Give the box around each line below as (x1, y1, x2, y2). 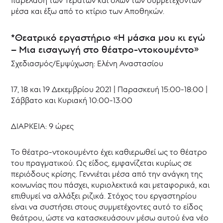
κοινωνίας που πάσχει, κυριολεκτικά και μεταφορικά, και (11, 180, 210, 190)
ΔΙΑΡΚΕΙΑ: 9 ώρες (11, 121, 74, 131)
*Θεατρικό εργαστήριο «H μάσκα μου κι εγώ (11, 31, 206, 43)
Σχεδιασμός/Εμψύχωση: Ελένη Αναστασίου (11, 58, 164, 69)
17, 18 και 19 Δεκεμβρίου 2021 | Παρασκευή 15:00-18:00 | (11, 84, 208, 95)
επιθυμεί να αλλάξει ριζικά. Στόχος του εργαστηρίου (11, 191, 197, 201)
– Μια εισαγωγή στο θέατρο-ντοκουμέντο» (11, 43, 199, 55)
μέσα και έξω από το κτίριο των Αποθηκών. (11, 5, 165, 16)
